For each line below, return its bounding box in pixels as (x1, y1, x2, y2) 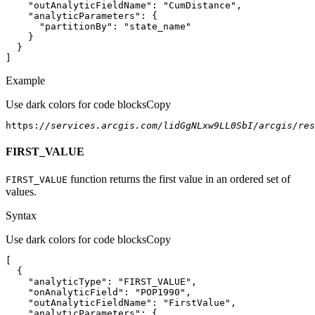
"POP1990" (135, 287, 186, 298)
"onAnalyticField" (28, 287, 124, 298)
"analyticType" (28, 276, 107, 288)
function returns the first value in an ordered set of (67, 173, 290, 186)
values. (6, 186, 37, 198)
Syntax (6, 210, 37, 222)
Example (6, 74, 45, 86)
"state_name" (124, 20, 191, 32)
